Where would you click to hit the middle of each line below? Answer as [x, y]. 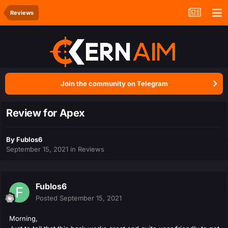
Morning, [23, 219]
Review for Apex [46, 113]
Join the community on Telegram [114, 83]
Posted [48, 198]
